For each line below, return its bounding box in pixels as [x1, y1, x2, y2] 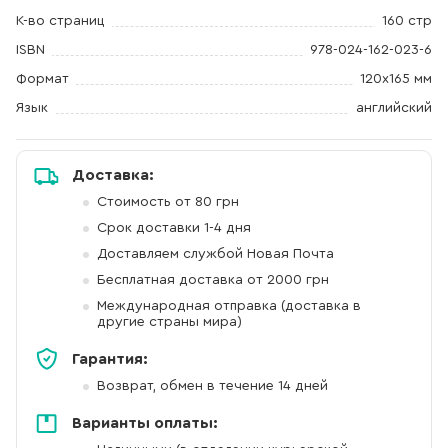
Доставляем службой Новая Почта [97, 246, 334, 261]
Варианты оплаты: [72, 414, 218, 431]
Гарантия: [72, 350, 148, 367]
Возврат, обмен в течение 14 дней [97, 378, 328, 393]
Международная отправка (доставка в [97, 298, 361, 313]
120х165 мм [360, 71, 432, 86]
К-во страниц [16, 13, 105, 28]
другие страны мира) [97, 314, 242, 329]
